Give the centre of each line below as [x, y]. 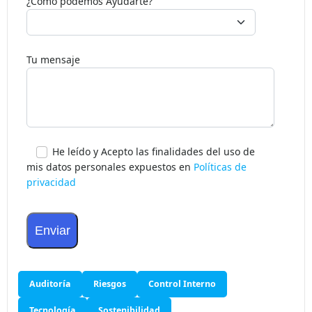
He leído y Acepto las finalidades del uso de [153, 161]
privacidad [51, 192]
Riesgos [110, 293]
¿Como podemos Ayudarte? [89, 10]
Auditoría [50, 293]
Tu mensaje [53, 69]
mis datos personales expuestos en [110, 176]
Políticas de [220, 176]
